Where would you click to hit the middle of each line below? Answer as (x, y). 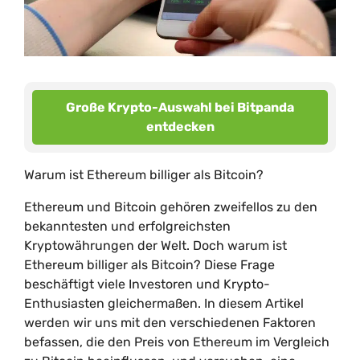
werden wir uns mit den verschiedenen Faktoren (170, 323)
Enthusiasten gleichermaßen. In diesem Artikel (164, 303)
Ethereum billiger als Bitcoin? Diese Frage (149, 265)
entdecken (180, 127)
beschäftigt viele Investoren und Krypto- (147, 284)
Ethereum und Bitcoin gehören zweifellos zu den (171, 207)
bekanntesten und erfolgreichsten (127, 226)
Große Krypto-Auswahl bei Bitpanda (180, 107)
